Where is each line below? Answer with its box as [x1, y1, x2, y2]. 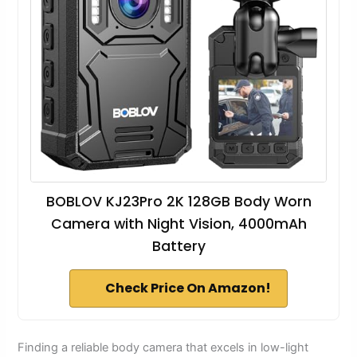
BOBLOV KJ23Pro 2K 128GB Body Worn [45, 192, 312, 212]
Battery [151, 237, 206, 257]
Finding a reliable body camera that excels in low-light [18, 340, 309, 355]
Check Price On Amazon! [105, 279, 271, 298]
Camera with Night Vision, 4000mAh [50, 214, 307, 234]
